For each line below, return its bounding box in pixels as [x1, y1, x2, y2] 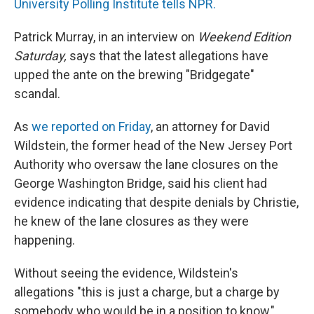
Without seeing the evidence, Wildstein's [14, 266, 238, 280]
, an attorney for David [151, 119, 270, 134]
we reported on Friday [32, 119, 151, 134]
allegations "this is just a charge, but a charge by [14, 285, 280, 299]
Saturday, [14, 48, 69, 63]
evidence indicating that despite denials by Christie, [14, 195, 299, 210]
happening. [14, 233, 75, 247]
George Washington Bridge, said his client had [14, 176, 267, 191]
